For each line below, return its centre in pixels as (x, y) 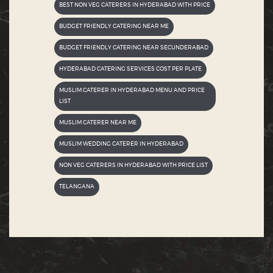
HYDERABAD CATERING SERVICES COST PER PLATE (130, 69)
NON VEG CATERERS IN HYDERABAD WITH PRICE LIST (133, 165)
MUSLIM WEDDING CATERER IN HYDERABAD (121, 144)
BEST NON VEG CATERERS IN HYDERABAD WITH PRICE (135, 5)
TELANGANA (77, 186)
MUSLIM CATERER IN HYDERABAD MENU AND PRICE (132, 90)
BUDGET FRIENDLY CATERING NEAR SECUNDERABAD (134, 48)
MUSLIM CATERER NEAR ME (98, 122)
